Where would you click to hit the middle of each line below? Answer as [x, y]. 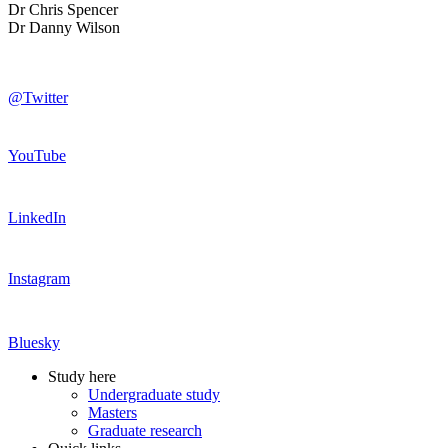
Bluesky [34, 342]
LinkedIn [37, 217]
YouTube [37, 155]
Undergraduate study [154, 394]
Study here [82, 376]
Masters [112, 412]
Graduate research [145, 430]
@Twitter [38, 97]
